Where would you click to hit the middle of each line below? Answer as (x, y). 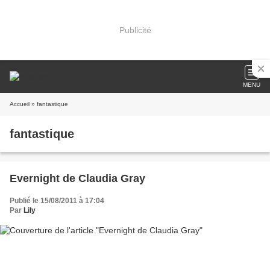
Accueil (20, 104)
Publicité (135, 30)
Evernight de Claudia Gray (77, 178)
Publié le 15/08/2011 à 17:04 (57, 201)
